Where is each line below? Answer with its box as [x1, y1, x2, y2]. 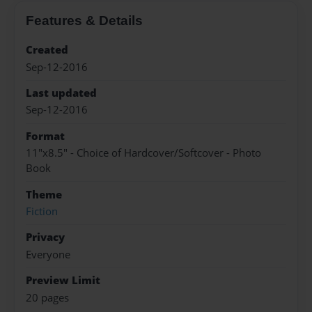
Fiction [26, 204, 58, 219]
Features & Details [26, 13, 143, 28]
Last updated [26, 86, 97, 101]
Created [26, 42, 68, 58]
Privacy [26, 230, 65, 245]
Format [26, 128, 65, 143]
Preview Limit [26, 273, 100, 288]
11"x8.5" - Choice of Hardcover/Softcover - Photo [26, 146, 261, 161]
